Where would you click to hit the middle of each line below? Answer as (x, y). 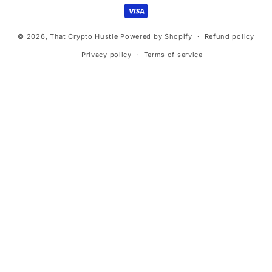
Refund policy (229, 36)
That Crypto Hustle (84, 36)
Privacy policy (106, 55)
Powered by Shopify (156, 36)
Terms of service (173, 55)
